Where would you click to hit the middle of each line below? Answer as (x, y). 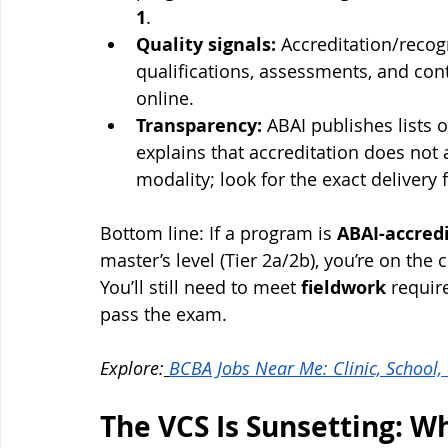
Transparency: (199, 126)
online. (165, 98)
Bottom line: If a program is (218, 233)
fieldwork (343, 288)
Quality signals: (206, 45)
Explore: (132, 368)
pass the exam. (163, 314)
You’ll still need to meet (200, 287)
